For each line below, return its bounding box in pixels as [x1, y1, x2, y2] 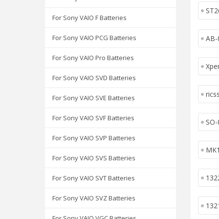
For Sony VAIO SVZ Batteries [52, 194, 135, 202]
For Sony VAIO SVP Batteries [52, 133, 135, 142]
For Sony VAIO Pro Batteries [52, 53, 134, 62]
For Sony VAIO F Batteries [52, 13, 127, 22]
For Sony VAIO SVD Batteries [52, 73, 136, 82]
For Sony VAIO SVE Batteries [52, 93, 135, 102]
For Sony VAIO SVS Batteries [52, 153, 135, 162]
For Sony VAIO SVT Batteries [52, 174, 135, 182]
